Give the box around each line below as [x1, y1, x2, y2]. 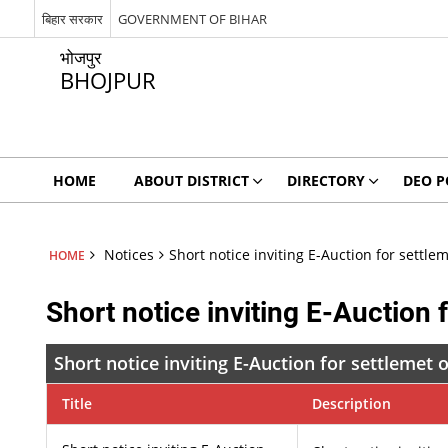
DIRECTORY [286, 171, 365, 190]
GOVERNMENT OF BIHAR [117, 9, 267, 28]
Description [312, 394, 392, 413]
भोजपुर [59, 46, 101, 69]
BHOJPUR [59, 65, 156, 96]
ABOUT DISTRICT [133, 171, 249, 190]
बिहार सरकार [41, 9, 103, 28]
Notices [103, 245, 154, 264]
